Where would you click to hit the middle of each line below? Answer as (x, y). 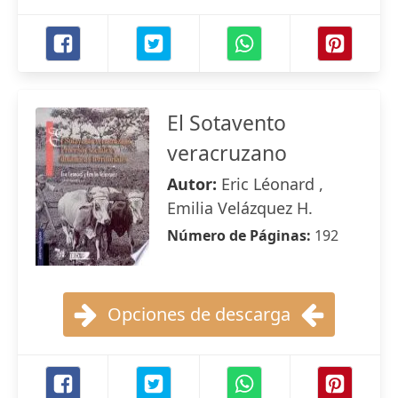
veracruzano (227, 153)
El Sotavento (227, 123)
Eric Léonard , (272, 184)
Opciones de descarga (199, 314)
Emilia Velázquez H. (240, 208)
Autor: (194, 184)
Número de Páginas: (241, 235)
